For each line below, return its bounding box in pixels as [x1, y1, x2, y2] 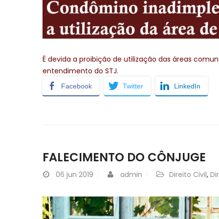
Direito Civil [169, 169, 207, 179]
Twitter [123, 82, 143, 90]
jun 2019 [66, 169, 93, 179]
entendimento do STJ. [43, 66, 118, 76]
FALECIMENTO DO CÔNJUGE [43, 149, 206, 165]
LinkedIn [174, 82, 200, 90]
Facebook [61, 82, 92, 90]
